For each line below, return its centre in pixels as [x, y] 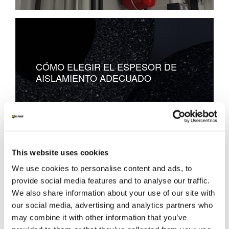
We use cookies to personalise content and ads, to [102, 168]
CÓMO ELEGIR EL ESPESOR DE [106, 66]
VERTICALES [64, 199]
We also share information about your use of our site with [113, 193]
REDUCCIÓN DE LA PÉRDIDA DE [107, 177]
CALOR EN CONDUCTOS [89, 188]
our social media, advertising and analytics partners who [112, 205]
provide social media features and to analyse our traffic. [111, 180]
